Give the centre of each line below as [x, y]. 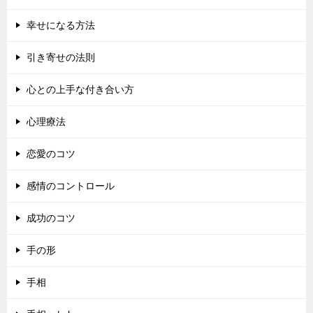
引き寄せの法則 [61, 57]
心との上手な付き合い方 [80, 89]
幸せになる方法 [61, 25]
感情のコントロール [71, 186]
